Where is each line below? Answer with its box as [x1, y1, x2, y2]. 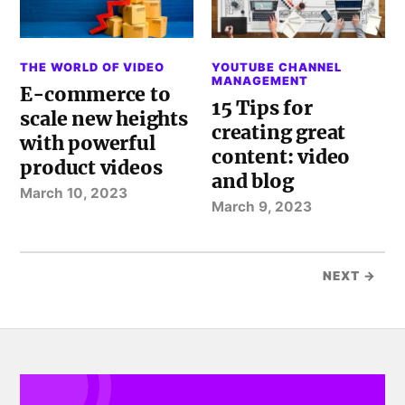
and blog [212, 168, 294, 193]
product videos [20, 155, 163, 180]
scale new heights [20, 106, 188, 131]
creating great [212, 119, 346, 145]
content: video [212, 144, 351, 169]
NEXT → [322, 268, 376, 283]
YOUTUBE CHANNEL [212, 60, 343, 74]
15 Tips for [212, 95, 313, 120]
